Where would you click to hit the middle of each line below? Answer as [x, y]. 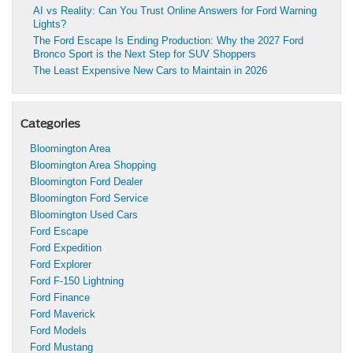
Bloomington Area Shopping [93, 165]
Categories [50, 124]
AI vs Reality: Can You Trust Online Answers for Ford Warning [175, 11]
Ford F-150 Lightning [77, 281]
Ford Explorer [61, 265]
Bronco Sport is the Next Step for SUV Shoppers [145, 54]
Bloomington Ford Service [89, 199]
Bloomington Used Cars [84, 215]
